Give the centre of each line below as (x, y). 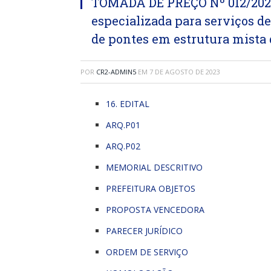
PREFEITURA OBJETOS (151, 188)
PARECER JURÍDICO (144, 231)
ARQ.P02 (123, 146)
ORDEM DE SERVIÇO (147, 252)
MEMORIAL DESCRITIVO (154, 167)
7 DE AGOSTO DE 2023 (185, 72)
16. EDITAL (128, 104)
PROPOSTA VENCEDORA (155, 210)
